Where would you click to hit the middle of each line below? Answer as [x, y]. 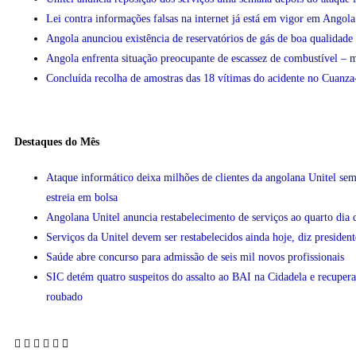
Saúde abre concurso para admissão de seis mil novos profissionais [195, 257]
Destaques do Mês [57, 141]
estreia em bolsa [82, 197]
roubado [64, 296]
